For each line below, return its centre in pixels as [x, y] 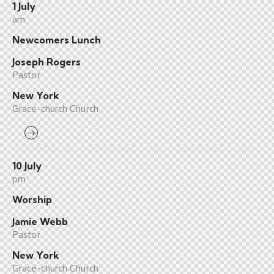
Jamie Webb [40, 221]
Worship [32, 199]
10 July [27, 166]
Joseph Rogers [46, 62]
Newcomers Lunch [57, 40]
